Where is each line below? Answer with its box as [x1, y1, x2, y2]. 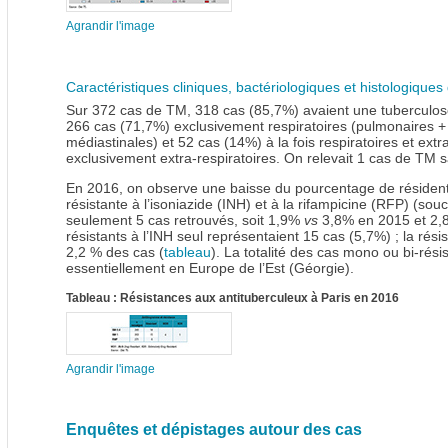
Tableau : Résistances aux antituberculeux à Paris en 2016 [66, 291, 399, 306]
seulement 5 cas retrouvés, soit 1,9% [66, 212, 304, 229]
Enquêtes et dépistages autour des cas [66, 421, 362, 439]
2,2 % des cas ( [66, 244, 164, 261]
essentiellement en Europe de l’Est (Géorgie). [66, 260, 354, 277]
